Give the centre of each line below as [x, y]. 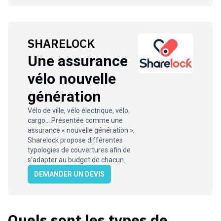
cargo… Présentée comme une [75, 120]
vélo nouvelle [72, 79]
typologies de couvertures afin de [79, 150]
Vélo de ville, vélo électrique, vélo [78, 110]
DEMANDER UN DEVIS [69, 174]
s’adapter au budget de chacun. [76, 160]
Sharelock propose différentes [75, 140]
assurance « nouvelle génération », [81, 130]
